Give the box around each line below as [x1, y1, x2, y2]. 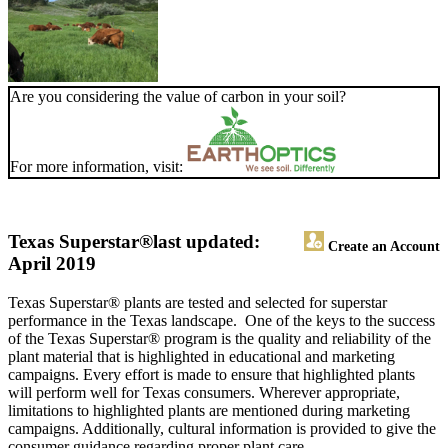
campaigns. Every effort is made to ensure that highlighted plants [8, 366, 415, 384]
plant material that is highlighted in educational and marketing [8, 348, 395, 366]
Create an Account [324, 238, 440, 255]
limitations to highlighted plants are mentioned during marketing [8, 402, 410, 420]
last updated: [153, 231, 260, 253]
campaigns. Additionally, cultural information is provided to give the [8, 420, 436, 438]
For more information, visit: [10, 158, 187, 176]
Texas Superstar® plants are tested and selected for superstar [8, 294, 387, 312]
